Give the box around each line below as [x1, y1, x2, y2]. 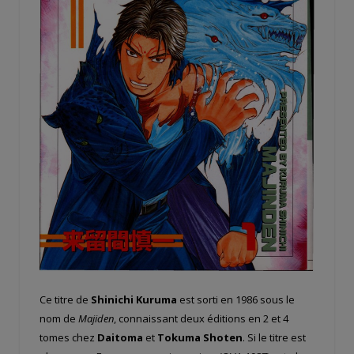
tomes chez [40, 330, 97, 345]
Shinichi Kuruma [91, 292, 177, 307]
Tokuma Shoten [157, 330, 243, 345]
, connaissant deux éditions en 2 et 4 [114, 311, 288, 326]
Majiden [78, 311, 114, 326]
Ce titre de [40, 292, 91, 307]
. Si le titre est [243, 330, 306, 345]
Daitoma [97, 330, 143, 345]
